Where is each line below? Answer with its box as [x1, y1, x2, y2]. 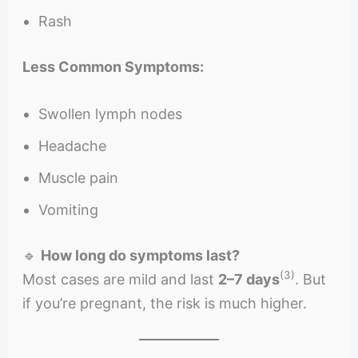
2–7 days [217, 270, 280, 288]
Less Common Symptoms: [22, 58, 204, 75]
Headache [38, 137, 106, 154]
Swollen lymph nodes [38, 105, 182, 122]
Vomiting [38, 201, 98, 218]
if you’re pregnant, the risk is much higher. [22, 294, 307, 312]
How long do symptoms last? [40, 246, 240, 264]
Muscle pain [38, 169, 118, 186]
